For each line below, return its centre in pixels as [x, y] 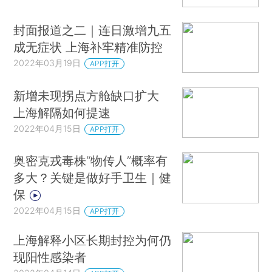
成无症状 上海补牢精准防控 [88, 47]
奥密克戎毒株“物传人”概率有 [91, 161]
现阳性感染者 [50, 257]
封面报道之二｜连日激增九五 [93, 30]
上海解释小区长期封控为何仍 [93, 240]
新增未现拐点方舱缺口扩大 [87, 95]
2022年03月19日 [47, 63]
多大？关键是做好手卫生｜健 [93, 178]
